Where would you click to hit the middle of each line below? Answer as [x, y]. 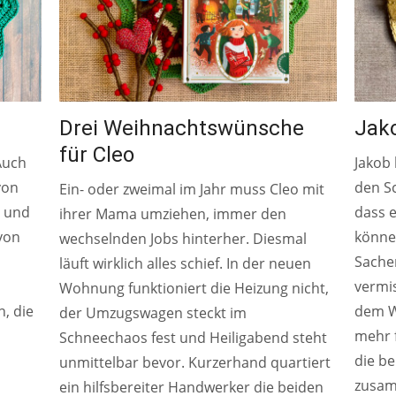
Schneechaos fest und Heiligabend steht [194, 337]
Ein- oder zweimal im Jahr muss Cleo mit [192, 189]
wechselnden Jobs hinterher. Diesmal [183, 238]
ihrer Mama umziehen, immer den [173, 213]
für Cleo [97, 154]
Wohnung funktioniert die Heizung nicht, [194, 288]
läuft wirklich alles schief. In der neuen [186, 263]
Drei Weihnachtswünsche [182, 128]
